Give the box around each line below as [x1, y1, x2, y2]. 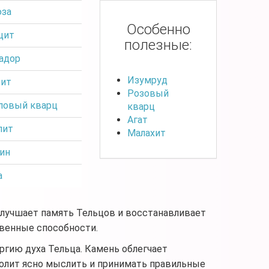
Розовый [127, 87, 169, 99]
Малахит [127, 127, 166, 139]
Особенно [126, 20, 190, 38]
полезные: [124, 36, 192, 53]
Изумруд [127, 74, 168, 86]
